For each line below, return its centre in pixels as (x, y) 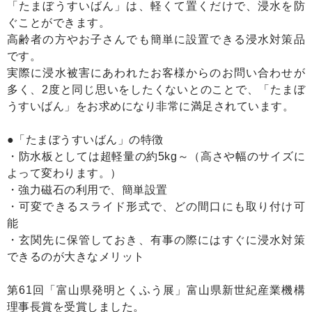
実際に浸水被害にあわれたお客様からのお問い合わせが (156, 73)
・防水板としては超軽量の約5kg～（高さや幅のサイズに (156, 157)
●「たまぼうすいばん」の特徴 (85, 140)
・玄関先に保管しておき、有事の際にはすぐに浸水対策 (156, 240)
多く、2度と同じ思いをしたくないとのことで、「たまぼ (156, 90)
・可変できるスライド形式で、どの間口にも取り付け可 (156, 207)
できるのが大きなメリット (76, 257)
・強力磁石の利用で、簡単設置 (87, 190)
